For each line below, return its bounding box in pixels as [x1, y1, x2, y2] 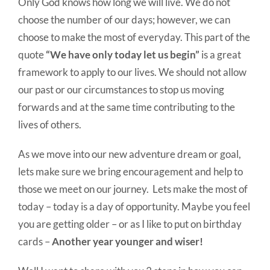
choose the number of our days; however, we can [18, 13, 230, 27]
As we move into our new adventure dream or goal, [18, 148, 241, 161]
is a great [199, 48, 241, 61]
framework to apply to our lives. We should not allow [18, 66, 246, 79]
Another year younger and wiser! [52, 235, 203, 248]
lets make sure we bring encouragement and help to [18, 165, 243, 178]
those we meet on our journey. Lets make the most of [18, 183, 248, 196]
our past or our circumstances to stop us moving [18, 83, 224, 96]
